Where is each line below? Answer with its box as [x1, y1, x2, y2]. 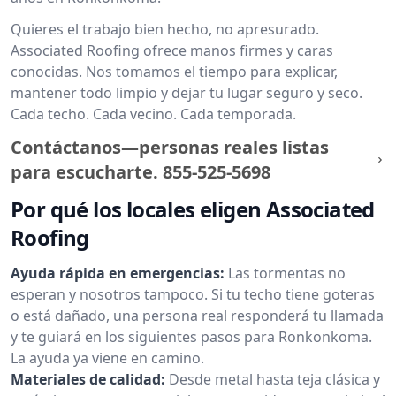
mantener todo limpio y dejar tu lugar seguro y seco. [11, 83, 362, 103]
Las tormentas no [228, 263, 346, 283]
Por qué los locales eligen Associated [11, 194, 375, 224]
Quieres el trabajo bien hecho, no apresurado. [11, 19, 319, 39]
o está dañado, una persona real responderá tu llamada [11, 306, 384, 325]
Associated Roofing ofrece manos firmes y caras [11, 41, 333, 60]
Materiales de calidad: [11, 369, 165, 389]
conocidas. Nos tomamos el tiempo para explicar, [11, 62, 338, 81]
